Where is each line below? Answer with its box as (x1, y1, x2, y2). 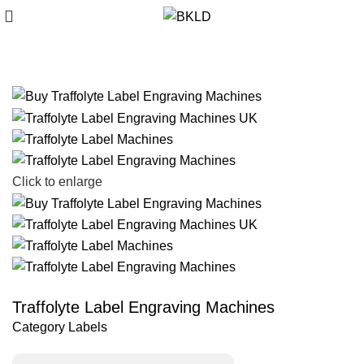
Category (12, 320, 65, 335)
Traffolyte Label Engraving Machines (12, 298, 275, 317)
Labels (68, 320, 107, 335)
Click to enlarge (12, 175, 102, 189)
